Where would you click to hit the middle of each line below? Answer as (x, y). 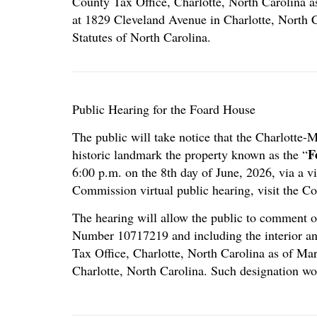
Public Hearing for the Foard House (164, 109)
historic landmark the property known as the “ (190, 155)
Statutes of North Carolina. (142, 37)
